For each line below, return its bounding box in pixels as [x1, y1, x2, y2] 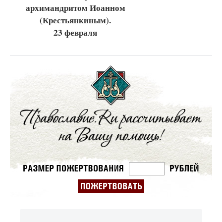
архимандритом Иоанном [25, 1, 125, 14]
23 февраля [54, 26, 97, 39]
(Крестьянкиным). [40, 13, 111, 26]
